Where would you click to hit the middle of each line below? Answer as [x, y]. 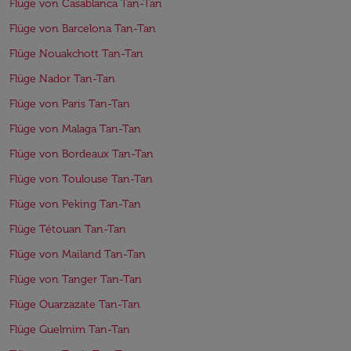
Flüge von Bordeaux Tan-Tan [81, 154]
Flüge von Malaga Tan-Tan [75, 128]
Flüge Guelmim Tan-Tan [70, 329]
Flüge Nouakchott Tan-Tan [76, 53]
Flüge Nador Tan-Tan [62, 78]
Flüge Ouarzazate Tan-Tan [75, 304]
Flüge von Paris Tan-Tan [70, 103]
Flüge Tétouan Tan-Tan [68, 229]
